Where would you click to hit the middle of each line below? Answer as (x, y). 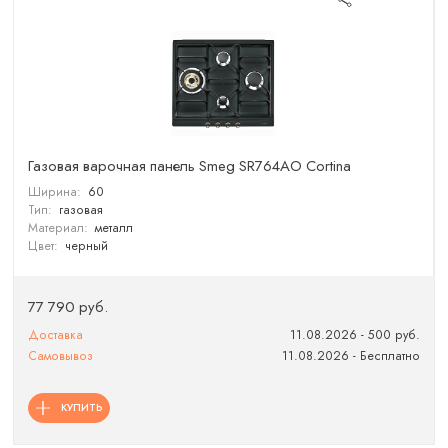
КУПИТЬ (81, 407)
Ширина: (55, 192)
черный (86, 246)
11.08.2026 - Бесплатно (350, 356)
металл (113, 228)
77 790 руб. (68, 307)
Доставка (56, 335)
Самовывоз (61, 356)
